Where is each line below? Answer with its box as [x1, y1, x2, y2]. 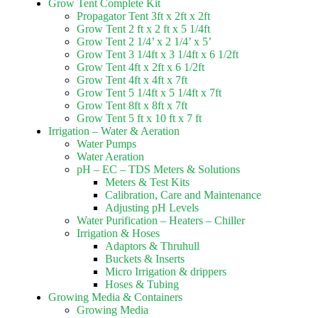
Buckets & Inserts [105, 253, 185, 265]
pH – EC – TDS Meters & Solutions [77, 163, 240, 175]
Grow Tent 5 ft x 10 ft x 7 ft [77, 112, 202, 124]
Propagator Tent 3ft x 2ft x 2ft [77, 10, 210, 22]
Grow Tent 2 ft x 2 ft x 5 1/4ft [77, 23, 210, 35]
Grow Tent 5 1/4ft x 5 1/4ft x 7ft [77, 87, 221, 99]
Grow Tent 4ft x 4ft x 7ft [77, 74, 187, 86]
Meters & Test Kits [105, 176, 190, 188]
